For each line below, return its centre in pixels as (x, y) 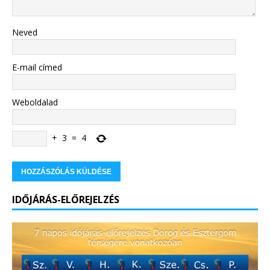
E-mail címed (37, 67)
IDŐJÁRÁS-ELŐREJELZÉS (66, 200)
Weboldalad (35, 102)
